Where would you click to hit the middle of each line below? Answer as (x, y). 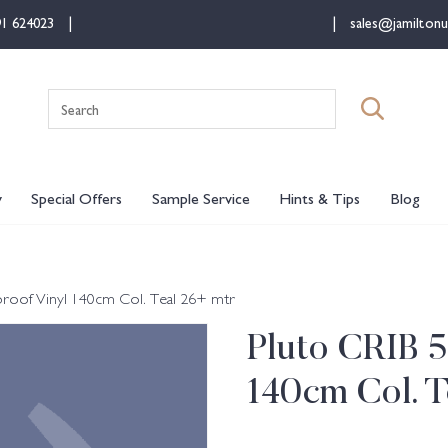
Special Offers (77, 197)
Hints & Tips (320, 197)
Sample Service (200, 197)
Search (244, 99)
